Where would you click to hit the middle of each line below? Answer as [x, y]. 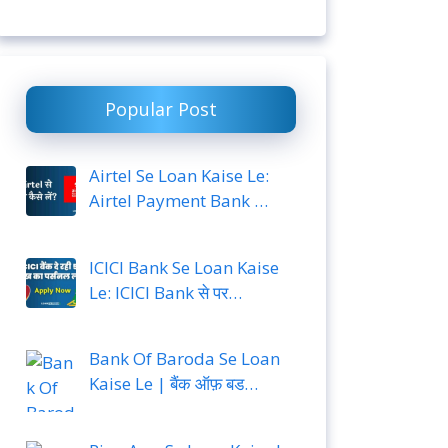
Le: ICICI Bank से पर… [165, 292]
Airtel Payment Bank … [178, 200]
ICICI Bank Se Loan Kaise [183, 267]
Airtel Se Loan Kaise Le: [178, 175]
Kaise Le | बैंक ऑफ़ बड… [173, 384]
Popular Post [161, 109]
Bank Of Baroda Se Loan [184, 359]
